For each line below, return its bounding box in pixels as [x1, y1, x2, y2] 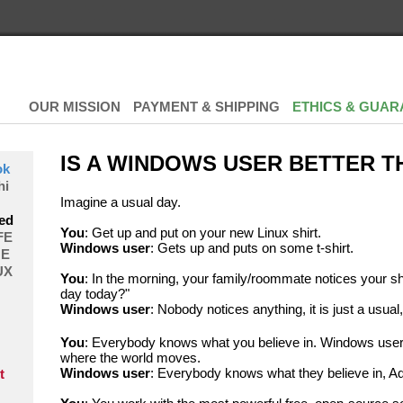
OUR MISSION [29, 99, 121, 114]
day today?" [60, 286, 130, 301]
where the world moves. [60, 350, 201, 365]
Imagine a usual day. [60, 194, 181, 210]
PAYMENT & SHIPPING [133, 99, 280, 114]
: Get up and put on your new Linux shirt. [85, 225, 321, 240]
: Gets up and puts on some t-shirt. [150, 240, 354, 255]
